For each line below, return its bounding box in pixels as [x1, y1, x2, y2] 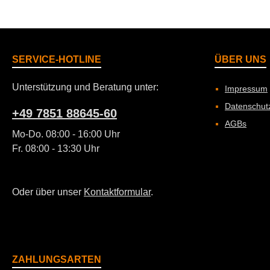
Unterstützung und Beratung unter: [12, 82, 159, 92]
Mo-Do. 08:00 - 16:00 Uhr [12, 129, 120, 139]
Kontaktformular [84, 187, 151, 197]
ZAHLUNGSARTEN [12, 254, 101, 265]
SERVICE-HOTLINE [12, 54, 101, 64]
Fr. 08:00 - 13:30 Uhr [12, 143, 99, 154]
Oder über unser [12, 187, 84, 197]
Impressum [225, 84, 268, 93]
